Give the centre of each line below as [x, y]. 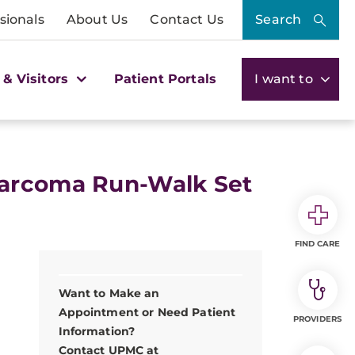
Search [279, 19]
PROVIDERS [317, 319]
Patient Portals [165, 78]
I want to [285, 78]
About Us [97, 19]
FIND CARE [317, 244]
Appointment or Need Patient [147, 312]
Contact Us [187, 19]
